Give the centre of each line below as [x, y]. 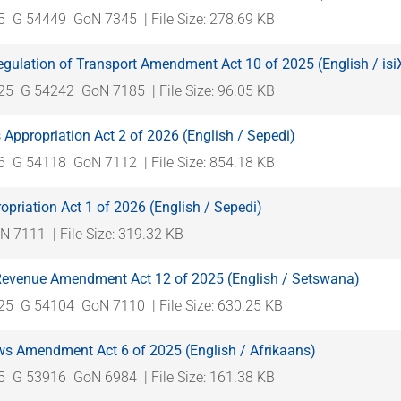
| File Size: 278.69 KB [209, 19]
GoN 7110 [113, 305]
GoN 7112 [105, 162]
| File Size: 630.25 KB [218, 305]
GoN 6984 [105, 377]
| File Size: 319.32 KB [118, 234]
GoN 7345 [105, 19]
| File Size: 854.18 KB [209, 162]
